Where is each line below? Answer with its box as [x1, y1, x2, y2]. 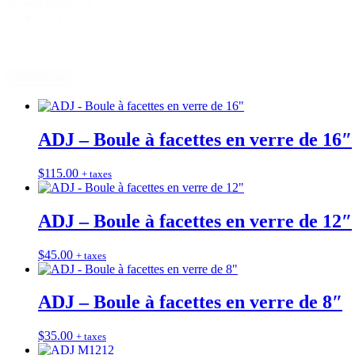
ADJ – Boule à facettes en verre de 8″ [38, 292, 342, 313]
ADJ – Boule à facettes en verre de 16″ [38, 128, 352, 150]
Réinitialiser [13, 71, 66, 84]
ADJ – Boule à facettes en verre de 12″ [38, 210, 352, 231]
